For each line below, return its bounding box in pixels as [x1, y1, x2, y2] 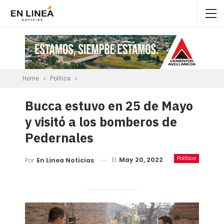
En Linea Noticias [36, 155, 94, 164]
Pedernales [25, 129, 93, 146]
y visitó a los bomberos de [25, 113, 177, 130]
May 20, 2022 [119, 155, 163, 164]
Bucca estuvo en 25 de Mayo [25, 97, 193, 114]
